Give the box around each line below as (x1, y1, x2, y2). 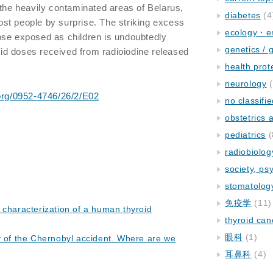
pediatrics (225, 130, 266, 140)
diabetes (225, 10, 261, 20)
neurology (225, 79, 267, 88)
